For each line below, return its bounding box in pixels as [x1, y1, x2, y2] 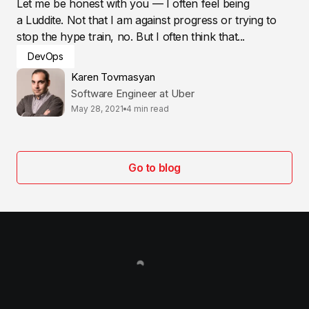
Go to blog [128, 160, 181, 175]
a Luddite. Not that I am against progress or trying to [17, 12, 277, 27]
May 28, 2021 [71, 103, 123, 114]
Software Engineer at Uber [71, 87, 195, 101]
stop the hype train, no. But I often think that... [17, 29, 245, 43]
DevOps [28, 50, 63, 62]
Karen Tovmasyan [71, 70, 155, 84]
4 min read [126, 103, 169, 114]
